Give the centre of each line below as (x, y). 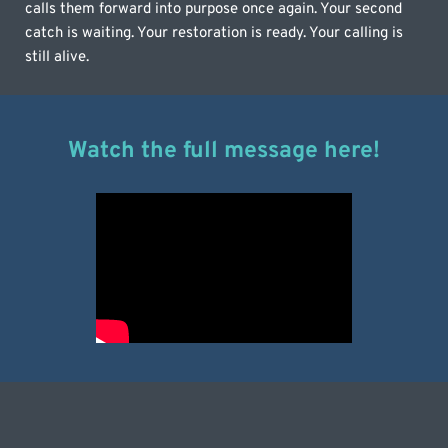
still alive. (57, 57)
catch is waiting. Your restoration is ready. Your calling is (214, 33)
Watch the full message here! (223, 151)
